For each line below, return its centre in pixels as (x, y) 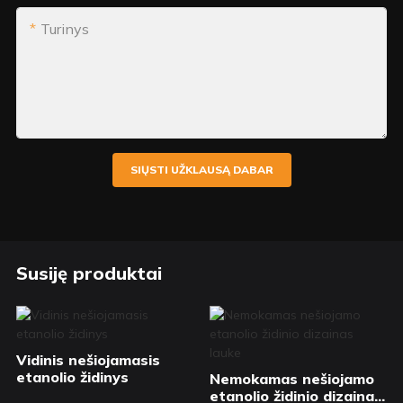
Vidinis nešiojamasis (88, 359)
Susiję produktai (89, 273)
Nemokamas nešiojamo (291, 378)
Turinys (64, 29)
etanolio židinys (72, 376)
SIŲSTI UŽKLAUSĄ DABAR (201, 170)
